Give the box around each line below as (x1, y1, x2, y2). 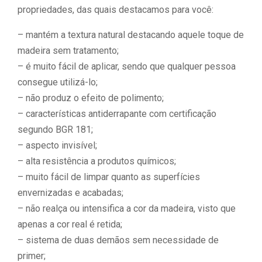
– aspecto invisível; (18, 140, 97, 151)
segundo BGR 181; (18, 124, 93, 135)
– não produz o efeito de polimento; (18, 92, 164, 104)
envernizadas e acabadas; (18, 187, 123, 198)
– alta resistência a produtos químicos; (18, 156, 176, 167)
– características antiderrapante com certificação (18, 108, 216, 119)
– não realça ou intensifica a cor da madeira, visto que (18, 203, 236, 214)
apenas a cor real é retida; (18, 219, 122, 230)
